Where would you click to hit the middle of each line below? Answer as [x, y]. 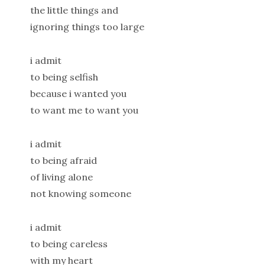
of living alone [61, 177]
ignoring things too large [87, 27]
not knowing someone [80, 193]
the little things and [74, 10]
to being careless [69, 243]
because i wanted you [78, 94]
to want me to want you [84, 110]
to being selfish [64, 77]
